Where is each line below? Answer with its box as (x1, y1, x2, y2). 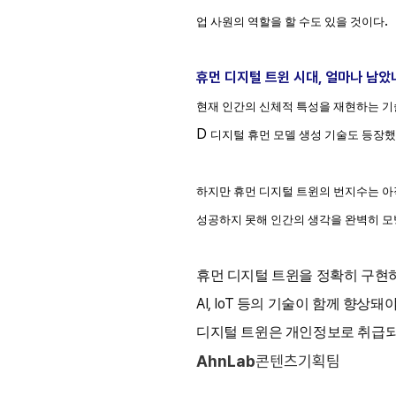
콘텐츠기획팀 (255, 352, 340, 370)
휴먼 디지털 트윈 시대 (196, 69, 318, 86)
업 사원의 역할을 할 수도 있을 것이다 (196, 15, 385, 28)
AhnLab (196, 352, 255, 370)
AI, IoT (196, 295, 237, 312)
